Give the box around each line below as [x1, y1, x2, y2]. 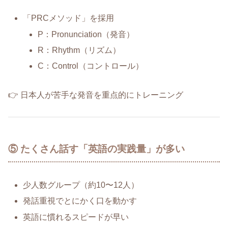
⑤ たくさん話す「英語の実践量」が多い [8, 144, 185, 155]
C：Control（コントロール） [38, 61, 144, 70]
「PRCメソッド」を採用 [23, 14, 115, 23]
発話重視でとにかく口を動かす [23, 196, 137, 206]
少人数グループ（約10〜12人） [23, 181, 139, 190]
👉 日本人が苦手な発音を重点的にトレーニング [8, 90, 183, 99]
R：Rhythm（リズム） [38, 45, 121, 54]
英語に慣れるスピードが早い [23, 212, 129, 221]
